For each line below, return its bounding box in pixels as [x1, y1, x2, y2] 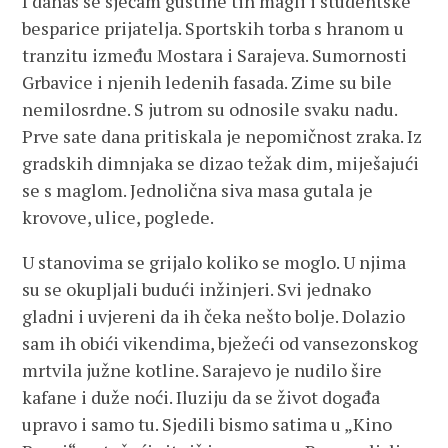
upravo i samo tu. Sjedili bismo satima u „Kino [22, 412, 393, 436]
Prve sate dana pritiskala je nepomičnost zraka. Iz [22, 124, 423, 148]
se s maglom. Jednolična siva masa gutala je [22, 178, 374, 202]
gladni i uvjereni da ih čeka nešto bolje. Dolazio [22, 304, 406, 328]
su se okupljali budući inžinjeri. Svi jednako [22, 277, 372, 301]
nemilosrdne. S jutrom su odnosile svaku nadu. [22, 97, 398, 121]
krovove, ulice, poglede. [22, 205, 215, 229]
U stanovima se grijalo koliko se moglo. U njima [22, 250, 407, 274]
